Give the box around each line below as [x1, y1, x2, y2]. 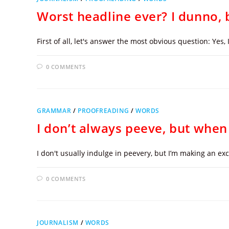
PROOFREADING [78, 106, 129, 115]
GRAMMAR [37, 106, 72, 115]
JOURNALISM [37, 218, 79, 227]
